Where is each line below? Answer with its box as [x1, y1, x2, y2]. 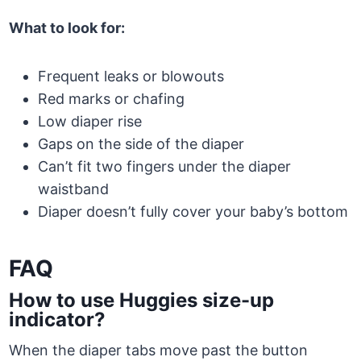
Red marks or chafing [38, 90, 185, 108]
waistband [38, 180, 110, 198]
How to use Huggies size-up [9, 288, 275, 313]
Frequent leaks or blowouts [38, 68, 225, 85]
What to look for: [9, 19, 126, 37]
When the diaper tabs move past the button [9, 342, 309, 359]
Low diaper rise [38, 113, 143, 131]
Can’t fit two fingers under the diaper [38, 158, 292, 176]
